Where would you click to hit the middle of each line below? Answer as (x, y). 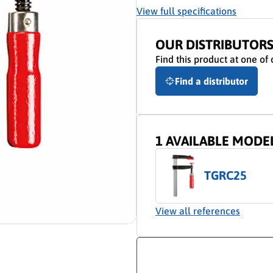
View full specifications (186, 11)
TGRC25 (225, 175)
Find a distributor (211, 81)
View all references (198, 211)
